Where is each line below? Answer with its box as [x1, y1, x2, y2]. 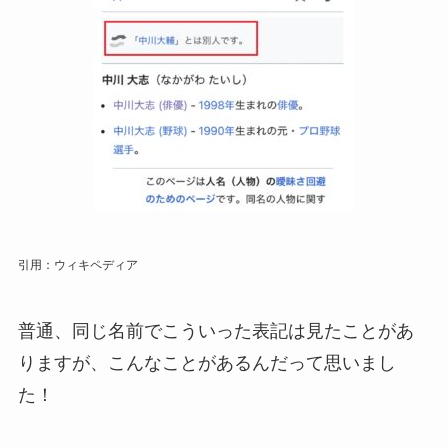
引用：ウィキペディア [17, 258, 138, 273]
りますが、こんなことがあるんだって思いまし [17, 352, 396, 373]
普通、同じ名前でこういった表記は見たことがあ [17, 320, 414, 341]
